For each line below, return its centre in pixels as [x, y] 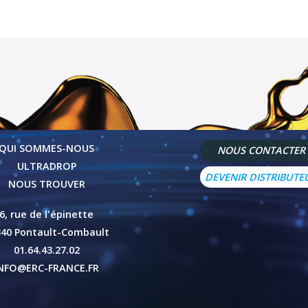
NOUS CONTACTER [262, 151]
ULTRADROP [46, 166]
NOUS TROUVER [46, 184]
